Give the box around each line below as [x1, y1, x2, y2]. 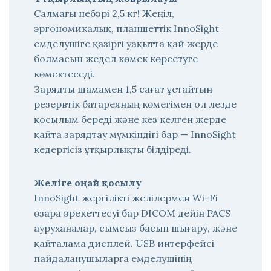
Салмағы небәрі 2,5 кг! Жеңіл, [34, 7, 174, 19]
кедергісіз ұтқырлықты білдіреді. [34, 143, 191, 155]
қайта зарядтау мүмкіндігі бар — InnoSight [34, 128, 236, 140]
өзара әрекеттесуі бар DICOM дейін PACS [34, 207, 230, 219]
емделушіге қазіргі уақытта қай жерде [34, 38, 218, 50]
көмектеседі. [34, 68, 95, 80]
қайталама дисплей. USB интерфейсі [34, 237, 214, 249]
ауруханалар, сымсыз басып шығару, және [34, 222, 237, 234]
